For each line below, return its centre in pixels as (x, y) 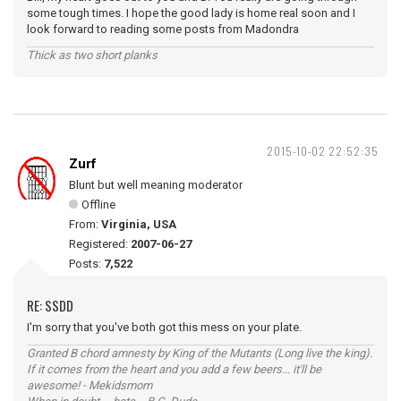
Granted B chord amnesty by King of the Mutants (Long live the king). (200, 353)
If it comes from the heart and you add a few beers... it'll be (174, 369)
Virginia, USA (139, 224)
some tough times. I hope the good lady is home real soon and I (191, 13)
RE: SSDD (50, 305)
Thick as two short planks (92, 55)
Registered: (100, 244)
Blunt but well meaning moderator (156, 185)
